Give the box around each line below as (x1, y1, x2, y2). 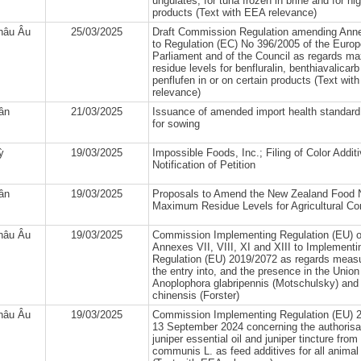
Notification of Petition (151, 159, 255, 171)
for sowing (151, 118, 200, 130)
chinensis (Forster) (151, 289, 239, 301)
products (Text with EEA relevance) (151, 6, 317, 19)
